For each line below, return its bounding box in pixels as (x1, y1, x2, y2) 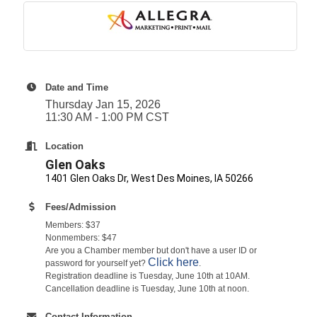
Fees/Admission (45, 201, 116, 212)
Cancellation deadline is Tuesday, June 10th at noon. (45, 283, 249, 294)
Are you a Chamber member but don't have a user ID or (45, 245, 257, 255)
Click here (148, 255, 199, 268)
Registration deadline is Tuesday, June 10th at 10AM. (45, 270, 250, 281)
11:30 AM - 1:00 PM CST (45, 110, 169, 123)
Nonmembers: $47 (45, 232, 117, 243)
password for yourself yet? (45, 258, 148, 268)
